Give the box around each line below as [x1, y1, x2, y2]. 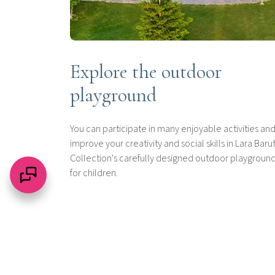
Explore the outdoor [70, 60, 222, 83]
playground [70, 83, 157, 107]
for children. [70, 166, 118, 180]
